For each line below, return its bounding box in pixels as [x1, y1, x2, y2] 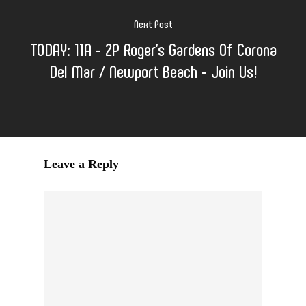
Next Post [133, 16, 173, 30]
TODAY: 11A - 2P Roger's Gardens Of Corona [29, 38, 277, 59]
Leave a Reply [44, 156, 119, 171]
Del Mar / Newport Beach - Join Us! [48, 59, 258, 81]
